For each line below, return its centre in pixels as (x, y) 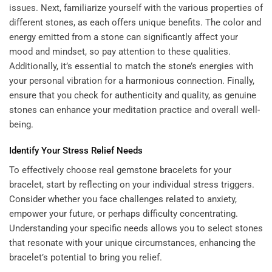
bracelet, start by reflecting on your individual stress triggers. (132, 184)
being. (21, 124)
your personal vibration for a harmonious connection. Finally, (132, 80)
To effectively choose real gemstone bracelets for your (120, 170)
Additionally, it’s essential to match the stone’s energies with (131, 66)
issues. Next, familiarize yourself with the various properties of (136, 8)
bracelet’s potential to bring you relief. (86, 257)
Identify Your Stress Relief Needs (76, 151)
